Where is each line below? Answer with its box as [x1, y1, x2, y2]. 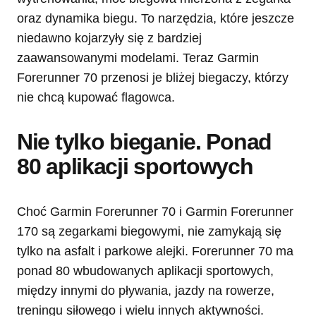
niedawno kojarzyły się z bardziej [17, 30, 202, 45]
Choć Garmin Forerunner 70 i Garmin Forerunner [17, 204, 293, 219]
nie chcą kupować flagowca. [17, 90, 175, 104]
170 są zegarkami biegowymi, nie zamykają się [17, 224, 281, 238]
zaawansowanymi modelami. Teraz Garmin [17, 50, 259, 65]
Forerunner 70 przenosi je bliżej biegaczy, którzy [17, 70, 288, 85]
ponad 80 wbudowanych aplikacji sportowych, [17, 263, 274, 278]
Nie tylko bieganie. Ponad [17, 128, 272, 154]
